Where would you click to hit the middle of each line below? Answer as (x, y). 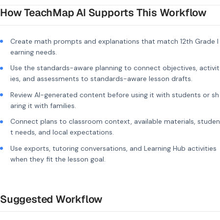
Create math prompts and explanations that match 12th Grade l (114, 41)
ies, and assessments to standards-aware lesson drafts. (101, 79)
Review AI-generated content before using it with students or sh (115, 95)
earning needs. (34, 52)
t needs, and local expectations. (62, 132)
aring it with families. (43, 105)
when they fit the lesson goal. (58, 159)
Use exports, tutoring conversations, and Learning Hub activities (113, 148)
